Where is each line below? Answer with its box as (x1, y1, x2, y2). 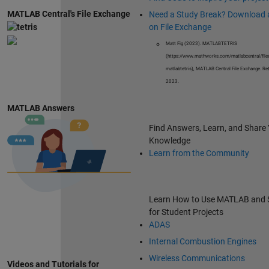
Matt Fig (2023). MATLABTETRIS (165, 40, 237, 46)
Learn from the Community (148, 148, 249, 159)
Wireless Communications (148, 253, 245, 264)
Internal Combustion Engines (148, 237, 256, 247)
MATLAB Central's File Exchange (7, 9, 130, 19)
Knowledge (148, 136, 190, 146)
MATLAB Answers (7, 103, 74, 113)
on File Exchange (148, 22, 211, 32)
